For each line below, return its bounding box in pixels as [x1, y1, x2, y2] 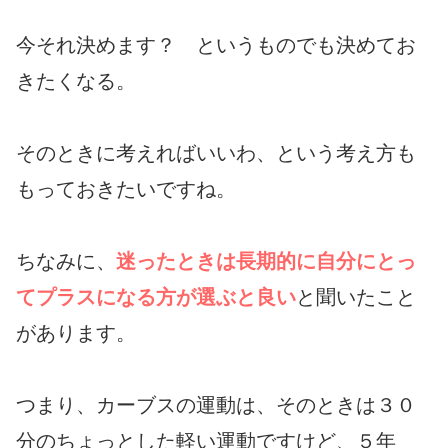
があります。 [16, 321, 136, 344]
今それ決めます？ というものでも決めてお [16, 33, 416, 56]
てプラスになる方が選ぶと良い [16, 285, 296, 308]
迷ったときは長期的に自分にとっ [116, 249, 416, 272]
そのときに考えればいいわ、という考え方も [16, 141, 416, 164]
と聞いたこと [296, 285, 416, 308]
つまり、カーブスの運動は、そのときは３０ [16, 393, 416, 416]
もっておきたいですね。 [16, 177, 236, 200]
